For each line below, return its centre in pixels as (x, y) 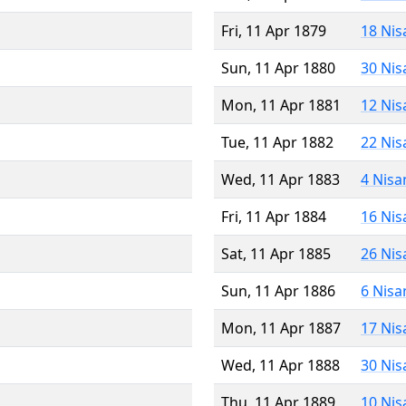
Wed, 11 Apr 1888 (280, 365)
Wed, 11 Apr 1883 (280, 179)
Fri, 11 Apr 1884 (274, 216)
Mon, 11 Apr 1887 (281, 328)
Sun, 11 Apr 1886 (278, 290)
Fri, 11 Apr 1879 (274, 30)
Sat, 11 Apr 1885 (276, 253)
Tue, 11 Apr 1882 (277, 142)
